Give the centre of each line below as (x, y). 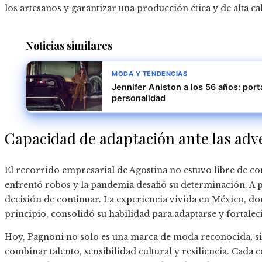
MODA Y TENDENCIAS (150, 74)
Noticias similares (69, 46)
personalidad (139, 99)
